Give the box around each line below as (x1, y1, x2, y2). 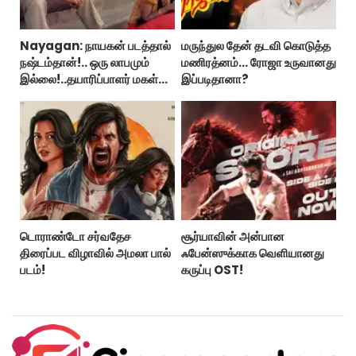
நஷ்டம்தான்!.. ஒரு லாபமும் (20, 53, 149, 71)
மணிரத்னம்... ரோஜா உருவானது (180, 53, 336, 71)
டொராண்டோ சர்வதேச (20, 227, 131, 245)
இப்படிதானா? (180, 70, 249, 87)
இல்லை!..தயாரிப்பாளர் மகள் (20, 70, 158, 87)
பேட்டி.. (20, 87, 53, 104)
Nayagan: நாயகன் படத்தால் (20, 37, 171, 54)
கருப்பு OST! (180, 261, 243, 278)
